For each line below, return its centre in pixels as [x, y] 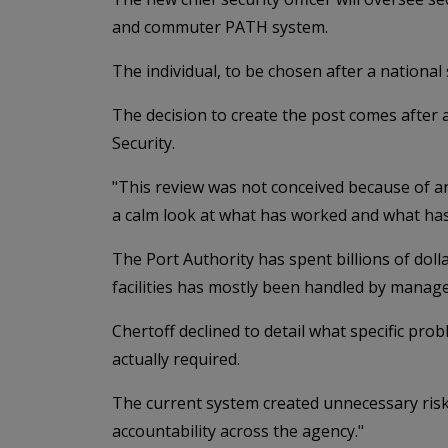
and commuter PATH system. [220, 26]
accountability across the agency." [238, 430]
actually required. [176, 358]
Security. [143, 142]
